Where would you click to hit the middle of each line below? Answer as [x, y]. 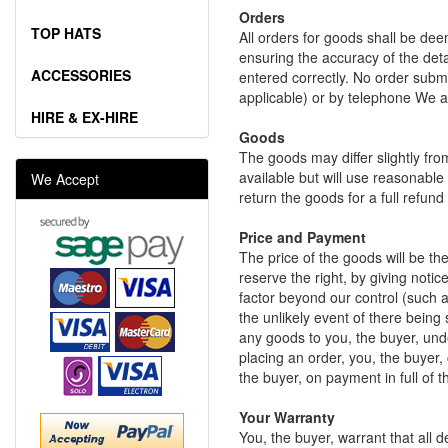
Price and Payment [302, 237]
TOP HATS [66, 33]
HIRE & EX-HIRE [84, 117]
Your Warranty [287, 417]
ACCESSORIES [81, 75]
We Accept [65, 179]
